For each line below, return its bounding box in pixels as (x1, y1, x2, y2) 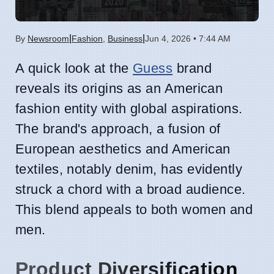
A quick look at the (15, 60, 133, 76)
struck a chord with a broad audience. (15, 181, 246, 197)
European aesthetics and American (15, 141, 231, 157)
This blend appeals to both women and (15, 201, 253, 217)
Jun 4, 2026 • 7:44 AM (145, 33, 231, 43)
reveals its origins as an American (15, 80, 223, 96)
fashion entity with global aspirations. (15, 100, 243, 116)
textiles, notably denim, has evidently (15, 161, 243, 177)
